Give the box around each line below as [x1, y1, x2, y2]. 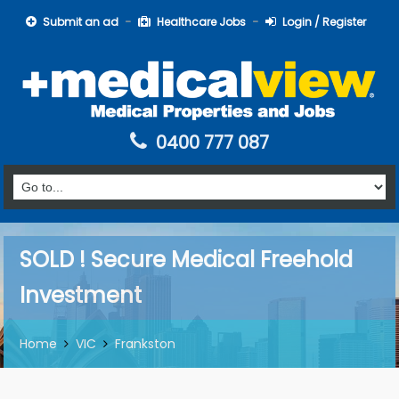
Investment [20, 280, 142, 310]
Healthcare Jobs [157, 14, 246, 29]
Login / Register [282, 14, 366, 29]
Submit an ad [43, 14, 118, 29]
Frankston [115, 334, 175, 353]
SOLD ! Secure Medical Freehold [20, 244, 353, 274]
